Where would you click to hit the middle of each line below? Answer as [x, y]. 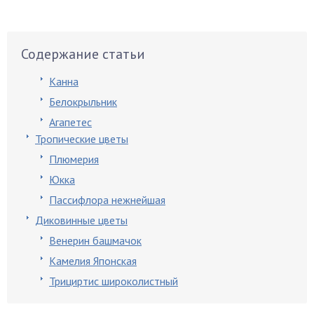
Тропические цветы [82, 139]
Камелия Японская [93, 261]
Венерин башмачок [95, 240]
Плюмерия [74, 159]
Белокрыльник [83, 102]
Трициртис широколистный [114, 281]
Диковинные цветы [81, 220]
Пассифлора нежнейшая [107, 200]
